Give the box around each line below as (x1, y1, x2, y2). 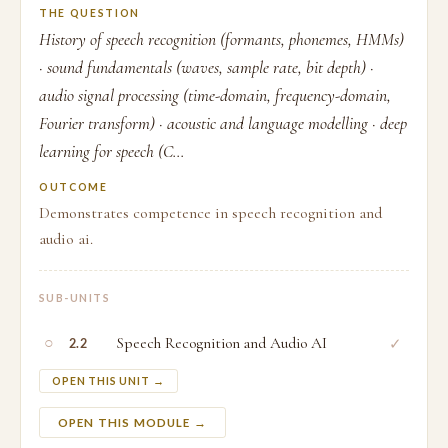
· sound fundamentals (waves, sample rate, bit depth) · (39, 57, 374, 78)
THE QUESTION (39, 7, 140, 19)
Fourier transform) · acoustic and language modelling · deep (39, 113, 407, 134)
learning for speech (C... (39, 141, 184, 162)
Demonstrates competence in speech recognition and (39, 203, 382, 223)
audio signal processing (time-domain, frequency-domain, (39, 85, 391, 106)
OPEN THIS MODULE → (58, 416, 207, 429)
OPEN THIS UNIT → (52, 375, 165, 387)
